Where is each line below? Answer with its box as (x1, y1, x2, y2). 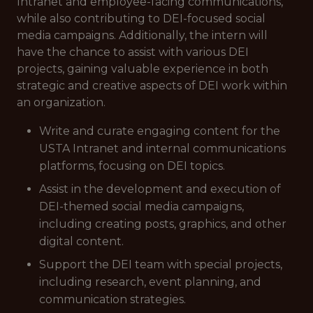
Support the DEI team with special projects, (39, 258, 282, 271)
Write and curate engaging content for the (39, 124, 280, 138)
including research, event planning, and (39, 275, 261, 289)
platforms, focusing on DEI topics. (39, 159, 225, 173)
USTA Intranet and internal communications (39, 142, 286, 155)
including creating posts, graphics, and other (39, 217, 286, 231)
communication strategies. (39, 293, 186, 306)
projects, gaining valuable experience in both (17, 62, 268, 75)
